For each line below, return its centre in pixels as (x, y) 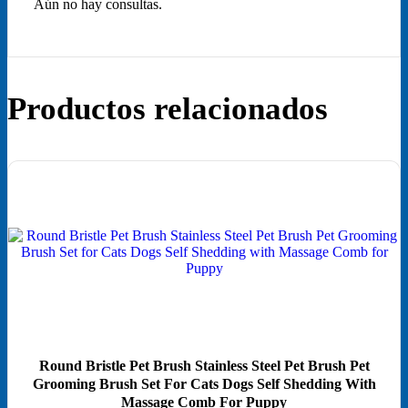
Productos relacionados (168, 109)
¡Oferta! (64, 191)
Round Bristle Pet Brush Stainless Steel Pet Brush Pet (204, 366)
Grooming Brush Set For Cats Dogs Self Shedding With (204, 384)
